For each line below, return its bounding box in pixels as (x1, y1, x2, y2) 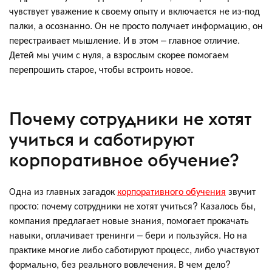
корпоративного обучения (117, 184, 226, 199)
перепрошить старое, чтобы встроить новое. (9, 62, 193, 76)
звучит (226, 184, 256, 199)
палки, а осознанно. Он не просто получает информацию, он (9, 18, 263, 33)
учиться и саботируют (9, 127, 195, 151)
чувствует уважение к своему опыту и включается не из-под (9, 4, 260, 18)
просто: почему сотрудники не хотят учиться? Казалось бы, (9, 199, 256, 213)
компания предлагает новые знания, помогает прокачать (9, 213, 249, 228)
